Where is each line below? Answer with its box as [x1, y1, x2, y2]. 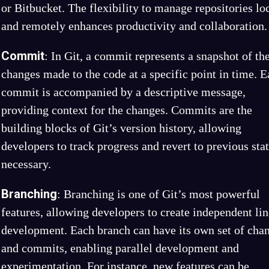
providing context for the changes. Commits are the [1, 103, 252, 116]
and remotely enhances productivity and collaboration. [1, 19, 267, 32]
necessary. [1, 157, 51, 171]
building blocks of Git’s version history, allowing [1, 121, 241, 134]
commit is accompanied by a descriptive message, [1, 85, 246, 98]
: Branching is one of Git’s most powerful [57, 187, 260, 201]
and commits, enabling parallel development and [1, 241, 239, 255]
